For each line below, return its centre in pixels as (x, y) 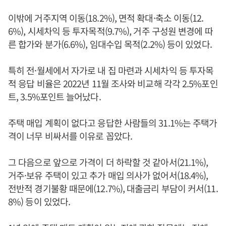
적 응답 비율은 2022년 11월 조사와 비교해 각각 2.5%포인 (113, 83)
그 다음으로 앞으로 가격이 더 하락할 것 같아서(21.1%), (108, 162)
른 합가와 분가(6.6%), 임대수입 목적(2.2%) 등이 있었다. (110, 44)
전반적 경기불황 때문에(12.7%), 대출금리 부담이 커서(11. (113, 188)
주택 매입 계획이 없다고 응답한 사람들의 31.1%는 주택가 (113, 123)
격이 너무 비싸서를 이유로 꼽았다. (70, 136)
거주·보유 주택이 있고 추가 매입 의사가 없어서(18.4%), (108, 175)
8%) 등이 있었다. (39, 201)
